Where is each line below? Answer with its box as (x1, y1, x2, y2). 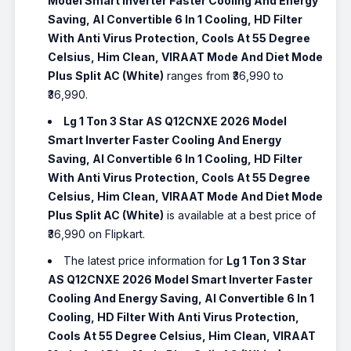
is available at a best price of (164, 208, 317, 223)
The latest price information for (63, 254, 227, 268)
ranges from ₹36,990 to (164, 69, 284, 83)
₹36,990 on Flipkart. (48, 227, 146, 241)
